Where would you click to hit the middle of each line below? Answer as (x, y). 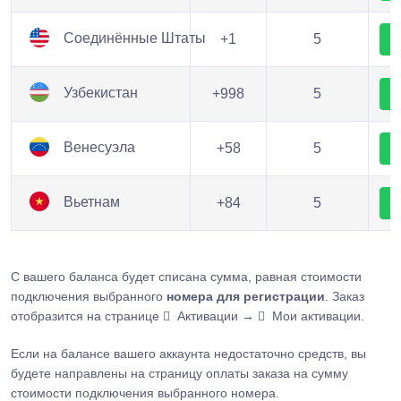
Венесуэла (98, 148)
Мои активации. (318, 316)
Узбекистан (99, 93)
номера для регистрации (246, 296)
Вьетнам (90, 202)
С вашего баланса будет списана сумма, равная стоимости (186, 277)
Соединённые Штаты (133, 38)
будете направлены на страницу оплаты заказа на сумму (179, 373)
